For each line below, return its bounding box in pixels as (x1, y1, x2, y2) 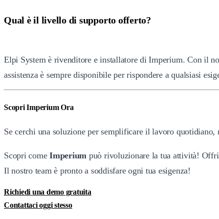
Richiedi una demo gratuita (4, 188, 91, 197)
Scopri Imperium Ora (4, 103, 74, 112)
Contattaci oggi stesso (4, 201, 72, 210)
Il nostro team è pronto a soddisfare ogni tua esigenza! (4, 166, 191, 176)
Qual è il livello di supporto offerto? (4, 15, 151, 26)
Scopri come (4, 151, 50, 161)
